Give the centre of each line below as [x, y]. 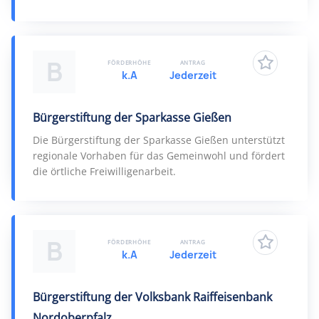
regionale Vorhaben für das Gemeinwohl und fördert [159, 156]
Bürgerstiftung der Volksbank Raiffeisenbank [152, 297]
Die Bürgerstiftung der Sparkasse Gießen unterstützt [159, 140]
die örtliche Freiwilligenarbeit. [104, 171]
